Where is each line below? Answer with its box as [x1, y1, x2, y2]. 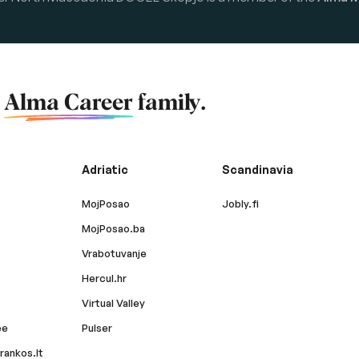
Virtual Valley [81, 296, 145, 309]
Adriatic [81, 163, 128, 176]
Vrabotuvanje [81, 247, 147, 260]
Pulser [81, 321, 112, 334]
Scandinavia [221, 163, 293, 176]
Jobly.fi [221, 197, 259, 210]
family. [132, 92, 206, 115]
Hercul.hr [81, 272, 127, 284]
